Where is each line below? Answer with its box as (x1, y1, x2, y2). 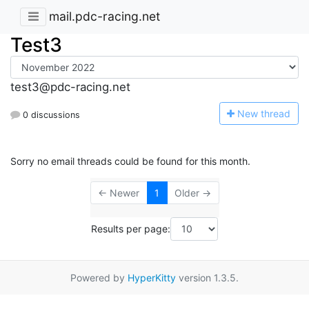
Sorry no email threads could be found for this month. (10, 155, 250, 168)
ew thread (245, 107, 291, 119)
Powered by (70, 271, 128, 283)
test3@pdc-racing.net (10, 80, 130, 94)
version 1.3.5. (176, 271, 239, 283)
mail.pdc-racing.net (49, 9, 160, 24)
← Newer (98, 187, 139, 199)
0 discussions (20, 109, 80, 120)
